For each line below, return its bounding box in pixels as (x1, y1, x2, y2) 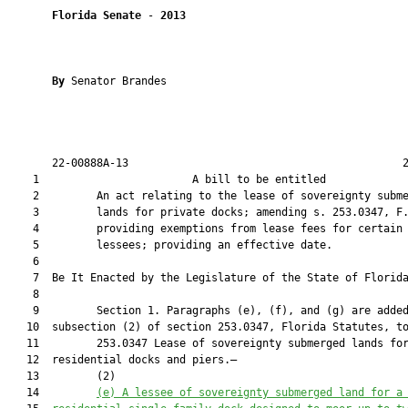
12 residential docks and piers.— (7, 353, 237, 366)
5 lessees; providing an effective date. (7, 239, 332, 251)
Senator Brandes (71, 75, 167, 87)
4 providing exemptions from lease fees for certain (7, 222, 403, 235)
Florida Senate (52, 9, 141, 22)
